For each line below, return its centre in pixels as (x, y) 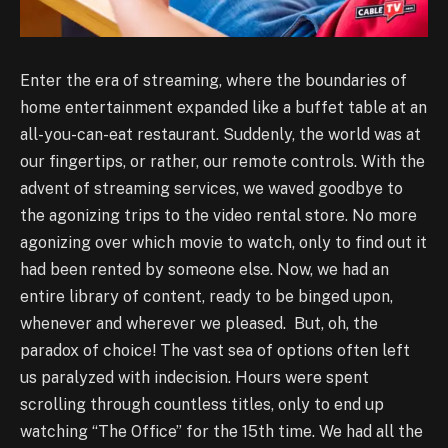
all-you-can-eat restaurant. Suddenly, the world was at (220, 134)
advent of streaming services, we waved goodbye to (211, 188)
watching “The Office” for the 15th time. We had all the (221, 431)
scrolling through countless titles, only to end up (202, 404)
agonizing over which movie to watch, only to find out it (223, 242)
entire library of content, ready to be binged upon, (206, 296)
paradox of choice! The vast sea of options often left (215, 350)
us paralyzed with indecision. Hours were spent (194, 377)
